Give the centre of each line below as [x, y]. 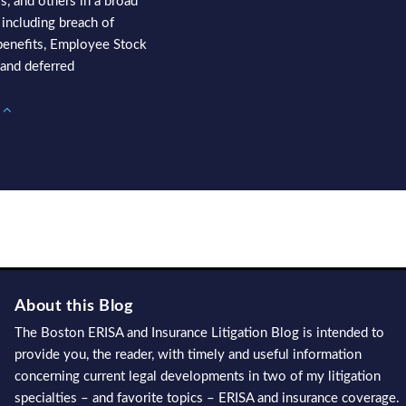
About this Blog [74, 306]
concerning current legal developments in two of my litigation [197, 376]
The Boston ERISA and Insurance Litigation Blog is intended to [199, 333]
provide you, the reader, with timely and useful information [188, 354]
